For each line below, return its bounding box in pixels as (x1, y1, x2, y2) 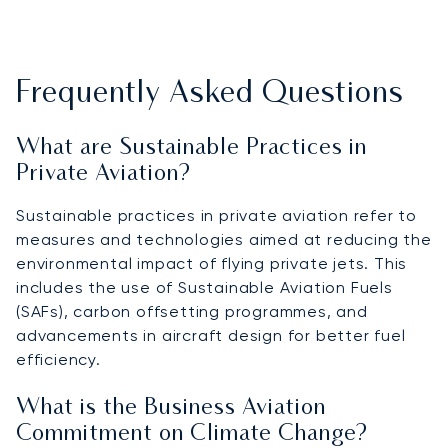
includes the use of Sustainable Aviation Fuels (16, 277, 393, 297)
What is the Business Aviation (16, 397, 326, 419)
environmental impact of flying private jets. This (16, 253, 408, 273)
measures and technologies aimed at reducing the (16, 229, 432, 249)
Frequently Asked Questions (16, 79, 404, 109)
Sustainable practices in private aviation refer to (16, 205, 417, 225)
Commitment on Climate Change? (16, 423, 368, 445)
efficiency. (16, 349, 101, 369)
